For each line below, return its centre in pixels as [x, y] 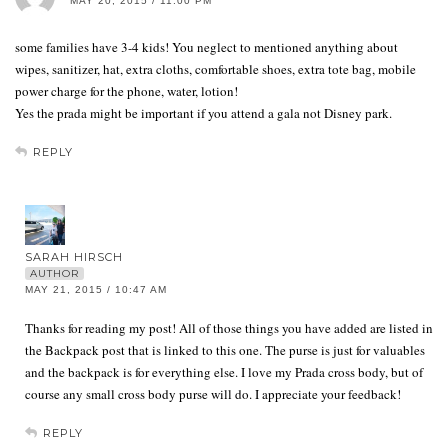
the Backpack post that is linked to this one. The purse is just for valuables [225, 349]
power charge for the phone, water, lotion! [126, 90]
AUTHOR [54, 273]
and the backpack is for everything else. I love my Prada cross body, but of [224, 371]
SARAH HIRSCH [74, 256]
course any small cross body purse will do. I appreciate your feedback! [213, 393]
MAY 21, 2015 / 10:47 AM [96, 289]
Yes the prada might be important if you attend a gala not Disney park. [203, 112]
